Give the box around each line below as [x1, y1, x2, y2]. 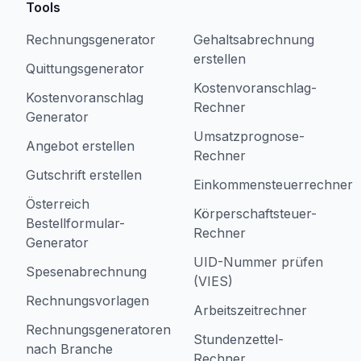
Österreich [26, 196, 89, 212]
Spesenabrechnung [26, 263, 147, 280]
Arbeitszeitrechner [193, 302, 307, 318]
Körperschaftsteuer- [193, 205, 317, 222]
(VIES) [193, 273, 233, 289]
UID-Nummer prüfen [193, 254, 323, 270]
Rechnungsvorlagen [26, 293, 149, 309]
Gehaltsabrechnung [193, 31, 314, 48]
